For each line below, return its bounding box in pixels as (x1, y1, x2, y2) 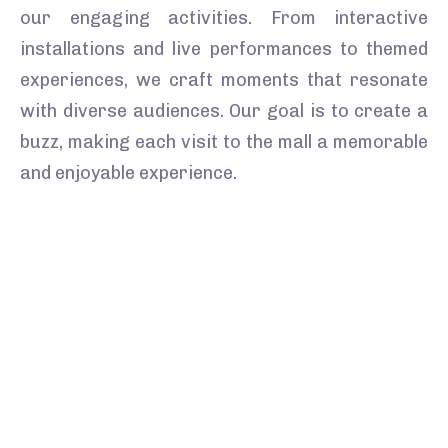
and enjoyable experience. (20, 162, 237, 185)
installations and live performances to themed (20, 38, 428, 61)
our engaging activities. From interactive (20, 7, 428, 30)
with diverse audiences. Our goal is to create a (20, 100, 428, 123)
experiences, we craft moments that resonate (20, 69, 428, 92)
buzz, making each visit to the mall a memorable (20, 131, 428, 154)
